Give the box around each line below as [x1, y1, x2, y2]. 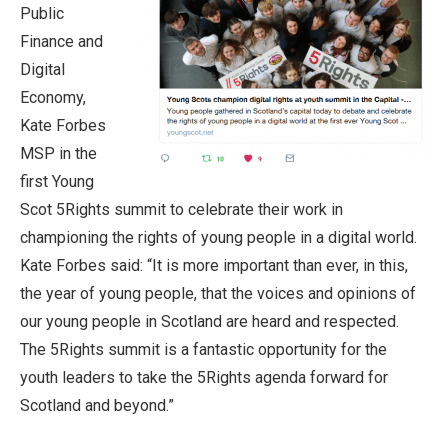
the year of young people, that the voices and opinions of [20, 284, 416, 303]
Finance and [20, 32, 103, 51]
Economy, [20, 88, 86, 107]
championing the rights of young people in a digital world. [20, 228, 417, 247]
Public [20, 4, 64, 23]
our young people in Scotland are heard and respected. [20, 312, 399, 331]
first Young [20, 172, 94, 191]
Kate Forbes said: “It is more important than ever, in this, [20, 256, 408, 275]
